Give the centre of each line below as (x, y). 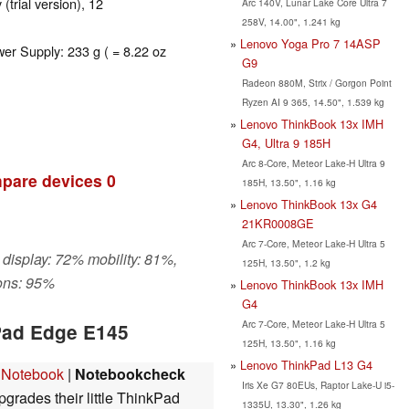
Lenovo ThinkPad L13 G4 (306, 364)
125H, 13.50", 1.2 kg (286, 262)
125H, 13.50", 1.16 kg (288, 342)
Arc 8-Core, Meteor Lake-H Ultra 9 (313, 163)
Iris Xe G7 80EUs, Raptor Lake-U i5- (318, 384)
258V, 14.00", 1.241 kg (291, 21)
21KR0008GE (278, 223)
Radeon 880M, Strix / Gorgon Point (316, 82)
